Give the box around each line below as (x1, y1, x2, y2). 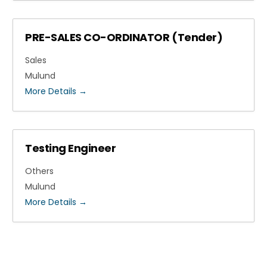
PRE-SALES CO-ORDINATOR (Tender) (25, 30, 223, 45)
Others (25, 165, 54, 177)
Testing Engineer (25, 141, 116, 156)
